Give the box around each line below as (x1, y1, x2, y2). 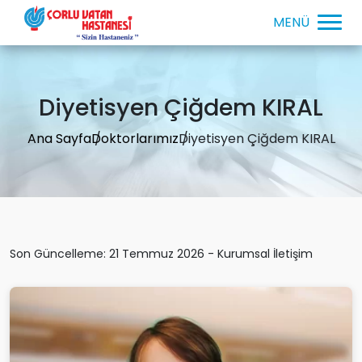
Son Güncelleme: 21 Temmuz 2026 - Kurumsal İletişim (10, 245, 313, 262)
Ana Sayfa (27, 128, 91, 148)
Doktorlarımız (90, 128, 179, 148)
